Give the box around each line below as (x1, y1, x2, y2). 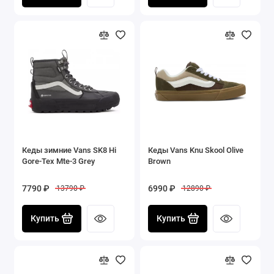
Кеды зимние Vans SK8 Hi (22, 145, 116, 155)
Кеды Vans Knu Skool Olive (148, 145, 243, 155)
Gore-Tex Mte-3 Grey (22, 156, 95, 166)
